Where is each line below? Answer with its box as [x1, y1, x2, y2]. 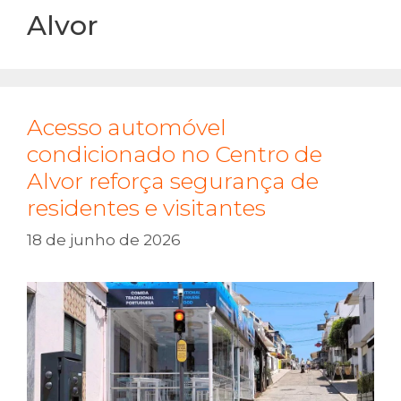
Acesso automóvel [27, 114, 226, 141]
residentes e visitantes [27, 194, 266, 221]
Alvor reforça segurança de [27, 167, 319, 194]
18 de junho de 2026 [27, 230, 181, 249]
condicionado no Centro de [27, 141, 322, 167]
